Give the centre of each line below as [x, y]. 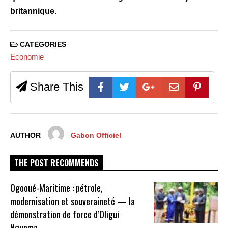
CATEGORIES [42, 45]
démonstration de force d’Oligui [65, 215]
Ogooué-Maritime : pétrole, [57, 188]
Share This [55, 87]
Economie [27, 56]
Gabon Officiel [96, 136]
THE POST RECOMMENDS [56, 163]
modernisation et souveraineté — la [73, 201]
